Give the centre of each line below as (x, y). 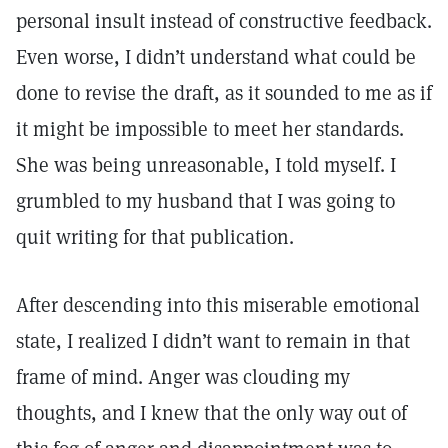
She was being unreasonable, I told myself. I (206, 165)
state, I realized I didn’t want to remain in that (213, 341)
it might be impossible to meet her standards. (210, 129)
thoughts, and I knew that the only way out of (211, 413)
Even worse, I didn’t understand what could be (216, 57)
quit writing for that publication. (155, 237)
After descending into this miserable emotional (218, 305)
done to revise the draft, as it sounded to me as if (224, 93)
